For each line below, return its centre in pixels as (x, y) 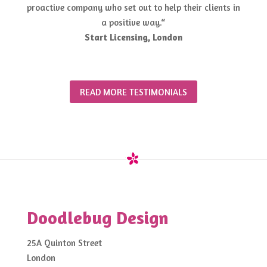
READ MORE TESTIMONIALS (133, 92)
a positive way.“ (133, 23)
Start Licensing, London (133, 38)
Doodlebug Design (97, 218)
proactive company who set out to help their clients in (133, 8)
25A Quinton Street (64, 243)
